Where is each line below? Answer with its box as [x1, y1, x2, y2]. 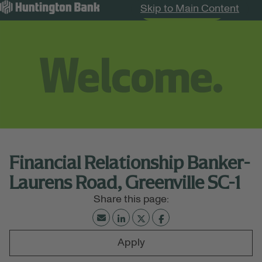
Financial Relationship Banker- [9, 151, 250, 174]
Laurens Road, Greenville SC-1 [9, 171, 240, 194]
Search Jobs [155, 5, 209, 15]
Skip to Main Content [140, 4, 239, 14]
